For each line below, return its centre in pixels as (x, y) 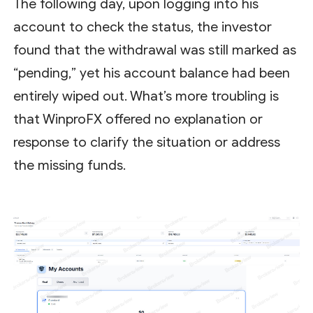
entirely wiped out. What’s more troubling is (146, 96)
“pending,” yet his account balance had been (152, 73)
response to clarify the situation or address (147, 142)
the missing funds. (70, 165)
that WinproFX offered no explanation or (138, 119)
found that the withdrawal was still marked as (155, 50)
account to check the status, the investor (143, 27)
